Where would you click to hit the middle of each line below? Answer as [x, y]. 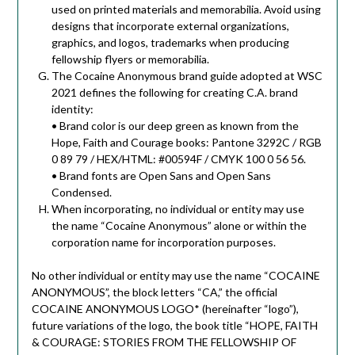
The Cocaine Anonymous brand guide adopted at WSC [187, 76]
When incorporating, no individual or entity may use [177, 209]
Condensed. [81, 193]
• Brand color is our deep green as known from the [175, 126]
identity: [72, 109]
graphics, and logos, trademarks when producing [170, 43]
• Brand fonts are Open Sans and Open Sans [161, 176]
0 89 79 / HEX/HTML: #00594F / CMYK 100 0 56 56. [178, 159]
